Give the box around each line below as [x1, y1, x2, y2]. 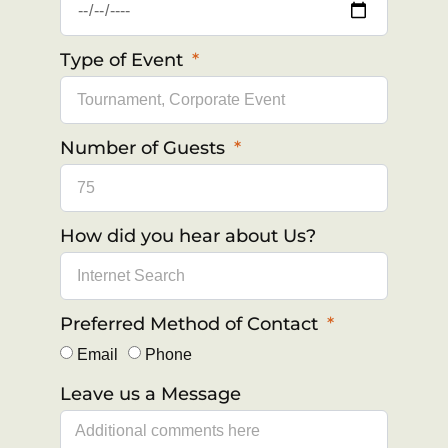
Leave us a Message [60, 382, 241, 405]
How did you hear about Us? [60, 224, 316, 247]
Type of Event [60, 48, 188, 71]
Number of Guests [60, 136, 230, 159]
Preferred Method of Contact [60, 312, 323, 335]
